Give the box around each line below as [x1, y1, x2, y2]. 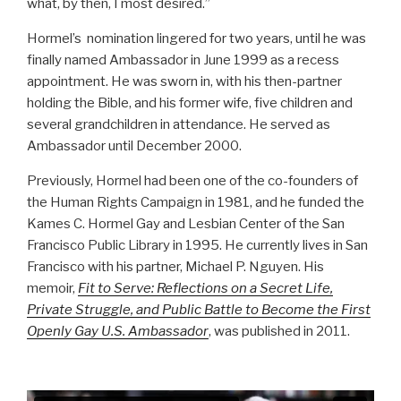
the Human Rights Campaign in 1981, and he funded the [27, 194, 364, 211]
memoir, [27, 280, 78, 297]
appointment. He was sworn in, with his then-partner [27, 73, 342, 90]
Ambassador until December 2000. [27, 138, 242, 155]
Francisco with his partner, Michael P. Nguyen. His [27, 259, 324, 276]
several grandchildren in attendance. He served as [27, 116, 330, 133]
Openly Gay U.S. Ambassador [27, 323, 209, 340]
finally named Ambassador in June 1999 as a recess [27, 52, 339, 69]
